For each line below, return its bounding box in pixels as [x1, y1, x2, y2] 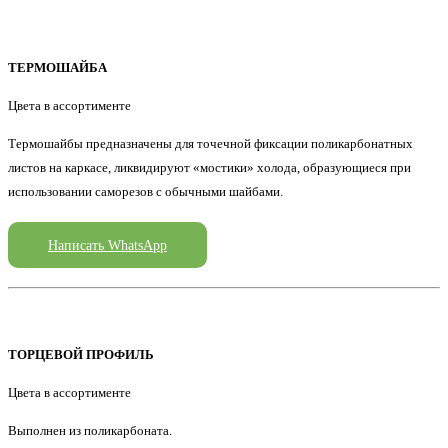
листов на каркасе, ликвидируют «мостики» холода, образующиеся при [8, 160, 411, 176]
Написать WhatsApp [48, 237, 167, 254]
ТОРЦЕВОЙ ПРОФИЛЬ [8, 346, 154, 362]
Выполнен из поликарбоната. [8, 423, 172, 439]
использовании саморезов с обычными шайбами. [8, 184, 283, 200]
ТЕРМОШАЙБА [8, 59, 107, 75]
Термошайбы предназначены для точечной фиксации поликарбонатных [8, 136, 413, 152]
